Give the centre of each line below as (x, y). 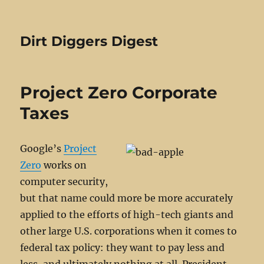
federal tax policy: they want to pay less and (123, 247)
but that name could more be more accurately (127, 198)
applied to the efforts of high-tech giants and (127, 214)
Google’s (42, 148)
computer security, (64, 181)
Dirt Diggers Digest (89, 41)
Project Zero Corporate (119, 93)
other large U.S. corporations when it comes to (129, 231)
